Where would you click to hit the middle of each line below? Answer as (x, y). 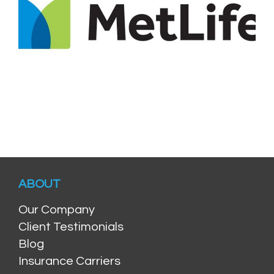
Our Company (57, 209)
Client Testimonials (71, 227)
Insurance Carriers (69, 261)
